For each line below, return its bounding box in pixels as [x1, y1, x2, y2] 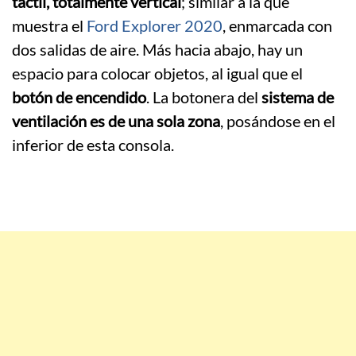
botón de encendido [12, 87, 146, 106]
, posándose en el [220, 110, 335, 130]
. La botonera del [146, 87, 261, 106]
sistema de [261, 87, 334, 106]
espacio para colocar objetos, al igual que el [12, 63, 303, 83]
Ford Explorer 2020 [87, 15, 222, 35]
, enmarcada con [222, 15, 332, 35]
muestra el [12, 15, 87, 35]
